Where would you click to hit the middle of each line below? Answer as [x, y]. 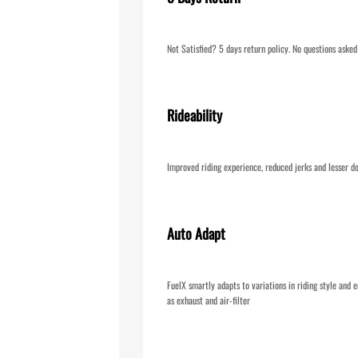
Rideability [195, 115]
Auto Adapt [196, 233]
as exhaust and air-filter [209, 300]
